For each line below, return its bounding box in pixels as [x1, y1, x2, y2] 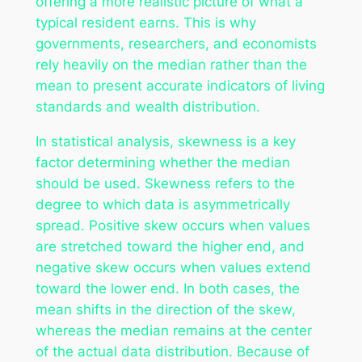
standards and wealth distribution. [35, 98, 260, 115]
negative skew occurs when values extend [35, 259, 311, 276]
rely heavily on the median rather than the [35, 56, 307, 73]
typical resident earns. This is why [35, 14, 256, 31]
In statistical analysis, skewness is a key [35, 133, 296, 149]
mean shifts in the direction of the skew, [35, 301, 296, 318]
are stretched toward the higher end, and [35, 238, 305, 255]
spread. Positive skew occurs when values [35, 217, 310, 234]
